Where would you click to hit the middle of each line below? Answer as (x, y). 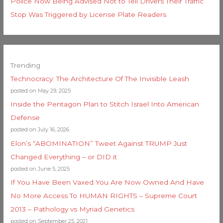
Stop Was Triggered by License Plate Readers (89, 14)
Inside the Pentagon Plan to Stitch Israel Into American (105, 104)
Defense (25, 118)
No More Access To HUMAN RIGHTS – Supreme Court (104, 195)
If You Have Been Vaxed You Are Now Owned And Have (108, 182)
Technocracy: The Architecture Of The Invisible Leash (100, 78)
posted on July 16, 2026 (40, 130)
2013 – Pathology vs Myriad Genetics (73, 209)
